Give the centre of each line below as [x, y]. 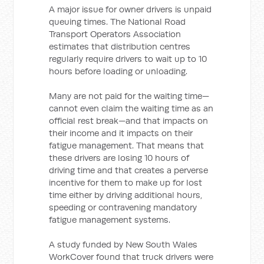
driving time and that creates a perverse [129, 170]
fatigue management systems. [110, 220]
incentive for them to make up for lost [126, 182]
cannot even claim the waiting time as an [131, 108]
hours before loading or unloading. [118, 71]
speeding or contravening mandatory [123, 207]
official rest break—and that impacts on [129, 121]
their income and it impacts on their [121, 133]
